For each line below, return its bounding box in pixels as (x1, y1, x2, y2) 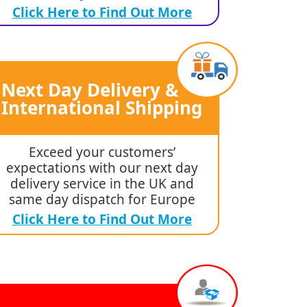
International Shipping (1, 95, 203, 121)
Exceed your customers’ (29, 143, 176, 162)
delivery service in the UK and (10, 175, 195, 193)
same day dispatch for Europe (9, 191, 196, 209)
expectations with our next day (6, 159, 199, 177)
